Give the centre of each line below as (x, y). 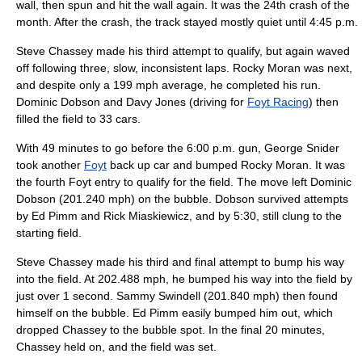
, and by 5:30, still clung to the (265, 216)
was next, (326, 68)
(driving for (217, 102)
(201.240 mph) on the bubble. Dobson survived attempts (202, 199)
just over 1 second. (66, 296)
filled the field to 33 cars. (78, 119)
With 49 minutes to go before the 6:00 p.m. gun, (140, 148)
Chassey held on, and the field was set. (116, 347)
